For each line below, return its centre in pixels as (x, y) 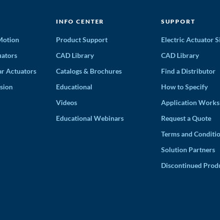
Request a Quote (186, 118)
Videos (66, 103)
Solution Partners (188, 150)
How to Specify (184, 87)
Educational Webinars (90, 118)
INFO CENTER (80, 22)
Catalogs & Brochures (89, 71)
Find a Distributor (188, 71)
